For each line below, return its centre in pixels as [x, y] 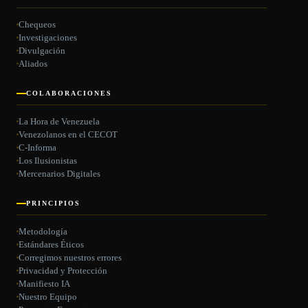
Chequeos [37, 25]
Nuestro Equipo [48, 297]
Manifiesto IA [44, 284]
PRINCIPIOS [53, 203]
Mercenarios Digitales [59, 174]
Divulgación [42, 51]
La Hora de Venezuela [59, 122]
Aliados [33, 64]
